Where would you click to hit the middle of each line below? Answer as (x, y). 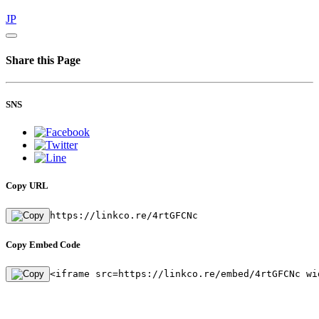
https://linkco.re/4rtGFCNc (124, 215)
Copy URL (27, 186)
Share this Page (43, 60)
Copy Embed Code (43, 244)
